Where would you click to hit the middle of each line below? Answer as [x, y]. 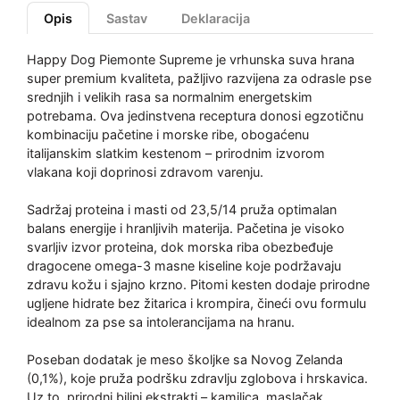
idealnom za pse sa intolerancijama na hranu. [161, 322]
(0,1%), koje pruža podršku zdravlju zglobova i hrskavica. [197, 378]
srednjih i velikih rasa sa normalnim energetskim [170, 97]
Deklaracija [216, 18]
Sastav [127, 18]
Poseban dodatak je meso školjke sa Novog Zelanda [185, 359]
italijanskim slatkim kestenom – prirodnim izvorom [176, 153]
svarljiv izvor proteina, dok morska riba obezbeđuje [180, 247]
